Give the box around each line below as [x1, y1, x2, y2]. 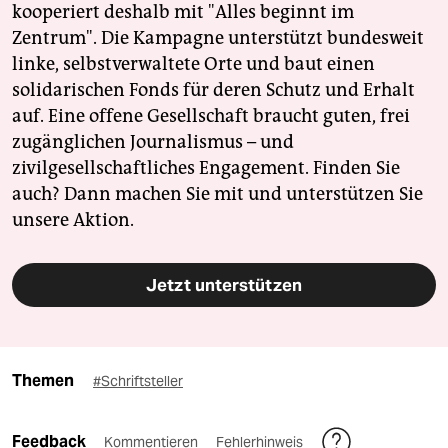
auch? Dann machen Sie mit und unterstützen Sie [12, 182, 423, 205]
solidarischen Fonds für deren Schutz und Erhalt [12, 78, 415, 101]
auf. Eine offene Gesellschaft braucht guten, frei [12, 104, 410, 127]
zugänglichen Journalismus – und [12, 130, 294, 153]
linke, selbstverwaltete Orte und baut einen [12, 52, 375, 75]
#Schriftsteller [93, 371, 183, 390]
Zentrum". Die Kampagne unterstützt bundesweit [12, 26, 424, 49]
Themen [12, 370, 74, 390]
